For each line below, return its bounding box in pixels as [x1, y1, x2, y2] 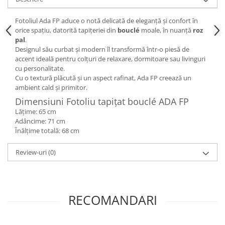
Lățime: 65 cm [15, 107, 56, 116]
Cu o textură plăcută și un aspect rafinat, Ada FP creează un [15, 73, 191, 82]
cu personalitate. [15, 64, 65, 73]
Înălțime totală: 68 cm [15, 126, 79, 135]
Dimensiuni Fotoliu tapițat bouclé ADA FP [15, 95, 189, 107]
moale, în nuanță [141, 26, 193, 35]
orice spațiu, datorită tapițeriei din [15, 26, 118, 35]
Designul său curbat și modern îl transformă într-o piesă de [15, 45, 189, 54]
